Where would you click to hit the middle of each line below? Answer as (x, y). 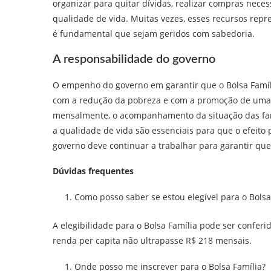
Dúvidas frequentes (93, 171)
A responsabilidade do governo (134, 59)
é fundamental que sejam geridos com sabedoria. (154, 34)
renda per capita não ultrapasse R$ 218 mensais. (152, 240)
